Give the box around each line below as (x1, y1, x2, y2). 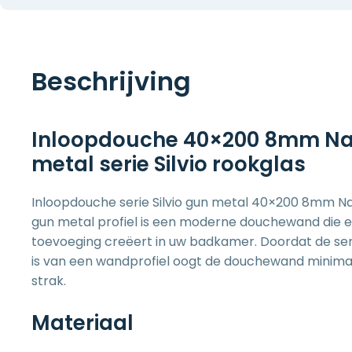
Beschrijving (31, 64, 191, 99)
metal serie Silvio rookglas (31, 150, 306, 178)
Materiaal (31, 309, 134, 337)
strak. (31, 272, 66, 290)
